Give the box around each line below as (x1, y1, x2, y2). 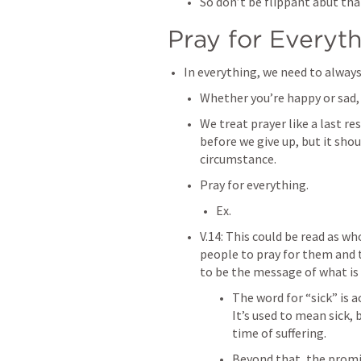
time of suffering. (232, 325, 326, 341)
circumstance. (200, 151, 279, 167)
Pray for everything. (200, 176, 311, 193)
